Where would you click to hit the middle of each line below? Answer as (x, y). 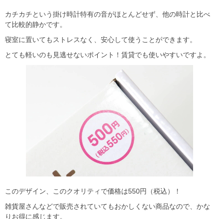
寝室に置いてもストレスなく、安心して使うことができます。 (101, 39)
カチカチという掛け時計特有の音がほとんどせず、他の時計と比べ (108, 14)
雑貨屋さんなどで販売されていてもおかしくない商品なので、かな (108, 206)
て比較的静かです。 (36, 24)
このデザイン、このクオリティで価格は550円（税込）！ (93, 191)
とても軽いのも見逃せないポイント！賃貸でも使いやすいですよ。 (108, 55)
